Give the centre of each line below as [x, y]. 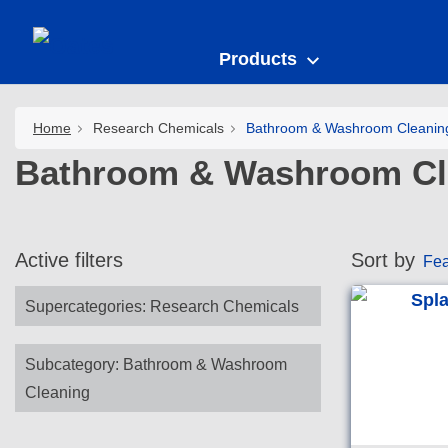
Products [258, 58]
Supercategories [84, 306]
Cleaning [58, 392]
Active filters [69, 260]
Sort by [383, 260]
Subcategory [70, 364]
